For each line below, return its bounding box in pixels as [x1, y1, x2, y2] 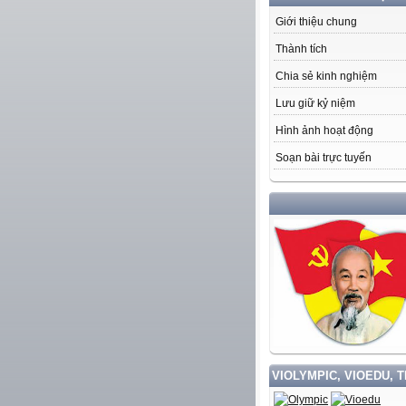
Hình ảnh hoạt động [275, 124, 373, 138]
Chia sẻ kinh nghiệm [275, 70, 377, 83]
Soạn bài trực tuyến [275, 151, 372, 165]
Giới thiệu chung [275, 15, 357, 29]
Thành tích [275, 43, 327, 56]
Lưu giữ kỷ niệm [275, 97, 355, 111]
